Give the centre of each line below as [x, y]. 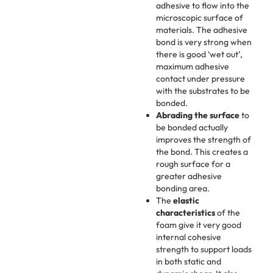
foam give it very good [199, 225]
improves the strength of [204, 140]
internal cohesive [189, 237]
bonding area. [183, 189]
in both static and [189, 262]
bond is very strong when [204, 42]
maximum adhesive [193, 67]
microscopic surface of [200, 18]
